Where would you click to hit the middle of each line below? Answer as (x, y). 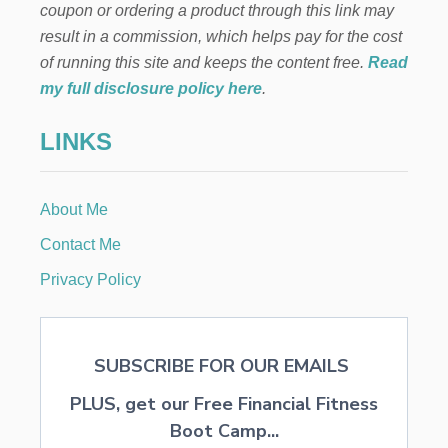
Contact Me (80, 244)
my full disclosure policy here (151, 88)
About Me (74, 209)
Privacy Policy (90, 279)
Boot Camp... (224, 430)
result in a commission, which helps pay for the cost (221, 36)
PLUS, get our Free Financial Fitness (224, 403)
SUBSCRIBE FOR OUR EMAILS (224, 365)
